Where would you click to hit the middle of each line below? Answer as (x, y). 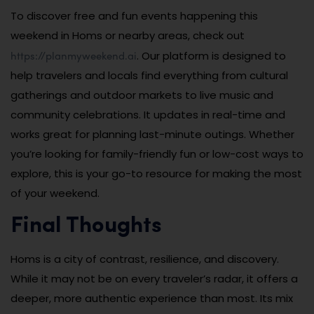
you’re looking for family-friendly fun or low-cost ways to (157, 154)
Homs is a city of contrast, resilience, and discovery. (145, 259)
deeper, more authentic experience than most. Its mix (152, 299)
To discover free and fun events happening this (134, 16)
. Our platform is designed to (211, 56)
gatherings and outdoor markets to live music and (142, 95)
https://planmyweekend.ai (74, 56)
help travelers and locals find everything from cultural (149, 76)
